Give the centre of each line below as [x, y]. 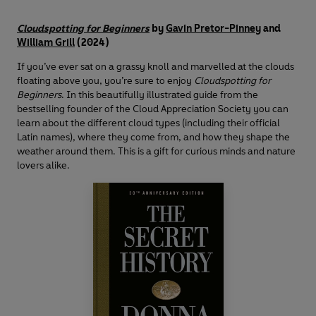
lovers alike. [43, 166]
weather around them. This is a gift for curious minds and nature [156, 152]
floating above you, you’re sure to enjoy [105, 81]
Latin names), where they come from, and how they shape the [153, 138]
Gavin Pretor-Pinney [213, 29]
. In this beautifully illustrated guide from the [160, 95]
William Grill [46, 43]
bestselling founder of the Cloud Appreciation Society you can [153, 109]
